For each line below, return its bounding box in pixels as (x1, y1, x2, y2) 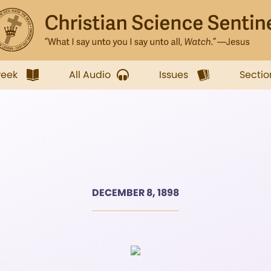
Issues (159, 68, 188, 82)
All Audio (69, 68, 111, 82)
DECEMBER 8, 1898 (92, 186, 179, 200)
